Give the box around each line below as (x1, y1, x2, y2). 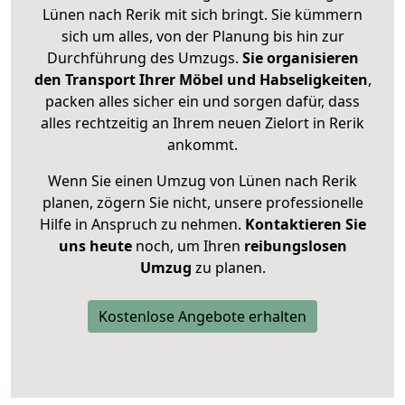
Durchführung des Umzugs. (46, 48, 242, 69)
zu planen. (191, 258, 266, 278)
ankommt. (167, 135, 238, 155)
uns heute (58, 236, 132, 257)
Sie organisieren (241, 48, 359, 69)
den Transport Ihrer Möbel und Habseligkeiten (33, 70, 368, 90)
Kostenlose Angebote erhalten (99, 306, 306, 327)
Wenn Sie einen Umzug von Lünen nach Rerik (48, 171, 357, 192)
